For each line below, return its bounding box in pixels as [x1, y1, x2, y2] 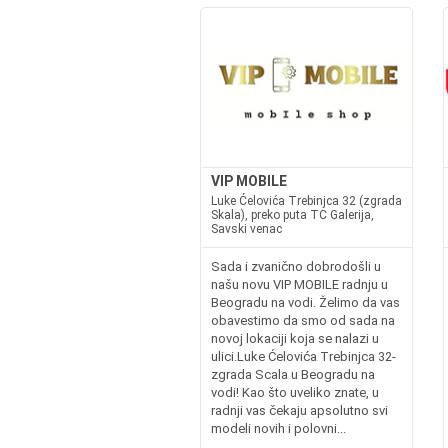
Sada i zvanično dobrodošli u [210, 259, 381, 274]
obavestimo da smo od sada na [210, 313, 395, 328]
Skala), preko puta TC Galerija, [210, 208, 374, 222]
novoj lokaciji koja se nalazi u [210, 331, 379, 346]
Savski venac [210, 222, 282, 236]
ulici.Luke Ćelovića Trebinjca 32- [210, 349, 396, 364]
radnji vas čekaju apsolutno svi [210, 403, 388, 418]
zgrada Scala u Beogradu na [210, 367, 375, 382]
